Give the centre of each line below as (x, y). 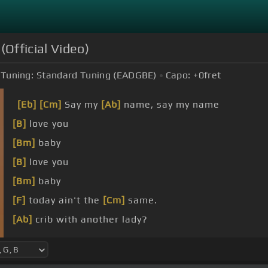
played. (149, 239)
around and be (70, 239)
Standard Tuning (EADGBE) (97, 75)
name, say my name (170, 105)
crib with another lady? (90, 220)
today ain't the (64, 200)
